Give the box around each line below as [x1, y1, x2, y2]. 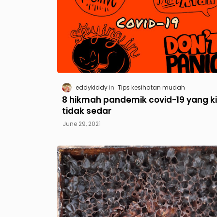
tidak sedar [62, 105, 111, 117]
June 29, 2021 [62, 120, 101, 128]
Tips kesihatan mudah [117, 83, 185, 92]
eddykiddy [75, 83, 108, 92]
